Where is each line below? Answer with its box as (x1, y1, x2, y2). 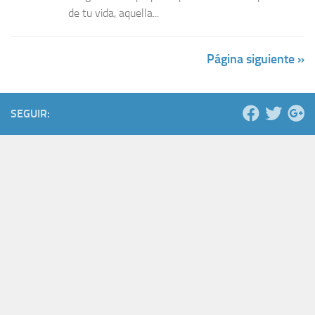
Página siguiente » (207, 51, 304, 67)
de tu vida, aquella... (68, 6, 159, 20)
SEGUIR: (11, 107, 50, 121)
